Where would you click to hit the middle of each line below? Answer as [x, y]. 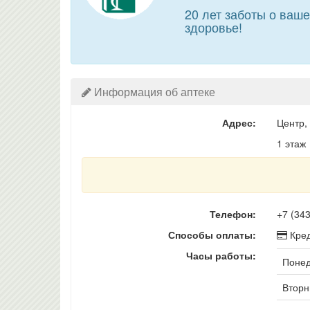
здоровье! [213, 27]
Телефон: [232, 214]
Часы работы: [221, 255]
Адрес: [239, 122]
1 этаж [291, 143]
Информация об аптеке [153, 92]
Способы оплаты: [212, 235]
